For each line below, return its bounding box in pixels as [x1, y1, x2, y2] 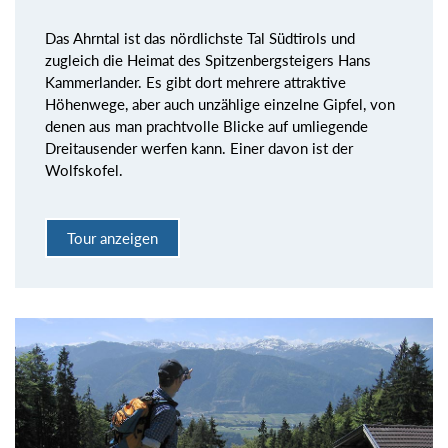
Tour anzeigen [67, 229, 158, 248]
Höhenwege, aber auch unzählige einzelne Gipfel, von [45, 94, 395, 113]
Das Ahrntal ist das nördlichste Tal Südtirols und [45, 28, 355, 47]
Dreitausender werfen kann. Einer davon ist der [45, 138, 353, 157]
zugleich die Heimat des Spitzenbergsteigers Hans [45, 50, 371, 69]
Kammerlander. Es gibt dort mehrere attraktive [45, 72, 346, 91]
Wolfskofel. [45, 160, 123, 179]
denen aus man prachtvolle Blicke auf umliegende [45, 116, 368, 135]
